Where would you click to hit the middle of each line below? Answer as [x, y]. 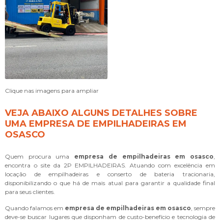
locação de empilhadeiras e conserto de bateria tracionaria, [110, 174]
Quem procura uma [40, 156]
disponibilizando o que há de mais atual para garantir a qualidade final [110, 183]
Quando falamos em [35, 208]
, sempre [203, 208]
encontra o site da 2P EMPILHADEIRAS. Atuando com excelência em [110, 165]
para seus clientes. [30, 192]
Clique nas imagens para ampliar [52, 90]
